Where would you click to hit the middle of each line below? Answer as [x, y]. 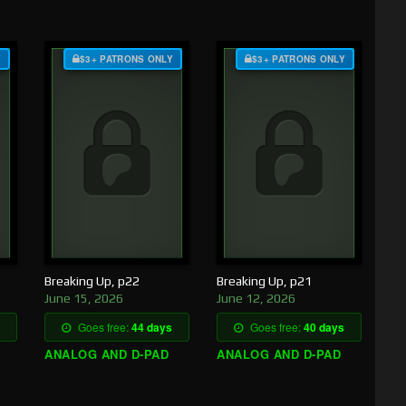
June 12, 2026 [256, 299]
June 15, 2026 [84, 299]
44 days [152, 328]
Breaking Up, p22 [92, 281]
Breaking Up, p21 [264, 281]
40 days [324, 328]
